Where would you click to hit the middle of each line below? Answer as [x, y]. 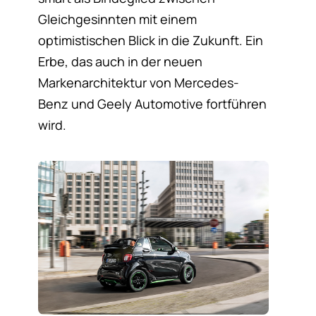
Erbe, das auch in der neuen [120, 62]
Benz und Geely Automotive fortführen [152, 104]
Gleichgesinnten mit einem [117, 19]
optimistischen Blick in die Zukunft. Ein [150, 41]
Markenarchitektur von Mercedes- [138, 83]
